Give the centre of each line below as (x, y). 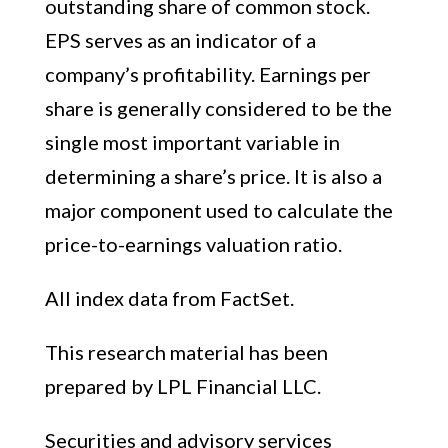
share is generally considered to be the (218, 108)
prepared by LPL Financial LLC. (182, 386)
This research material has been (186, 352)
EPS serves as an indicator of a (180, 40)
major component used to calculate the (218, 210)
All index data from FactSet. (169, 298)
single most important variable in (192, 142)
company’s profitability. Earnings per (207, 74)
